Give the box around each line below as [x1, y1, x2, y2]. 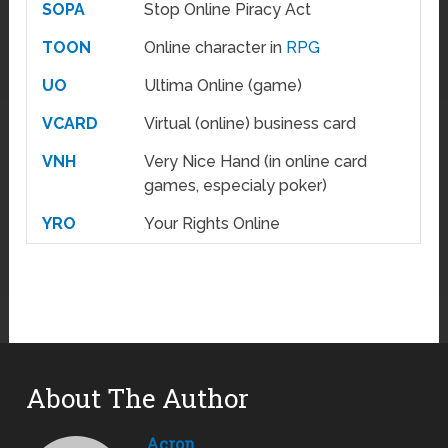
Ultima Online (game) [144, 76, 303, 96]
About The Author [26, 381, 250, 416]
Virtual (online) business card [144, 114, 357, 134]
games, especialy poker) [144, 176, 328, 196]
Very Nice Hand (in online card [144, 152, 368, 172]
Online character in [144, 38, 287, 58]
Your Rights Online [144, 214, 281, 234]
